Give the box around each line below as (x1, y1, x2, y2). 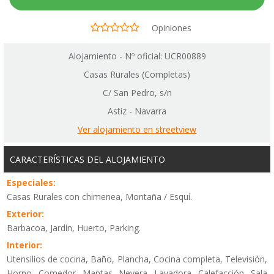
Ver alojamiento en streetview (78, 123, 196, 135)
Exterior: (7, 207, 44, 220)
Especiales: (7, 176, 56, 188)
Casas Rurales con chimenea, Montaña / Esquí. (7, 190, 192, 202)
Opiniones (151, 22, 191, 34)
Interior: (7, 239, 42, 251)
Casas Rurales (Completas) (84, 68, 190, 80)
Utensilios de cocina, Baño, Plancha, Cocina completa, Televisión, (7, 253, 267, 265)
